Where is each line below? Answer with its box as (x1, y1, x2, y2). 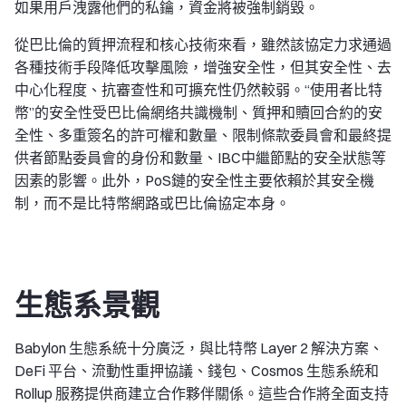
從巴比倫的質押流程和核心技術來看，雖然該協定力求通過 (14, 34, 391, 53)
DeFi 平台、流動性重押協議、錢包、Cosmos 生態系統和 (14, 361, 379, 380)
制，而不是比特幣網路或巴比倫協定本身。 (14, 193, 290, 212)
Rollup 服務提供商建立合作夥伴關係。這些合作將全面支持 (14, 383, 389, 402)
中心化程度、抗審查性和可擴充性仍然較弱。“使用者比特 (14, 80, 382, 99)
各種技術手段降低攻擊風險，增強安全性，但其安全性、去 (14, 57, 391, 76)
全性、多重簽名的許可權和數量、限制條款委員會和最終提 (14, 125, 391, 144)
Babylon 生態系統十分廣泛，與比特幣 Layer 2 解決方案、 (14, 338, 383, 357)
